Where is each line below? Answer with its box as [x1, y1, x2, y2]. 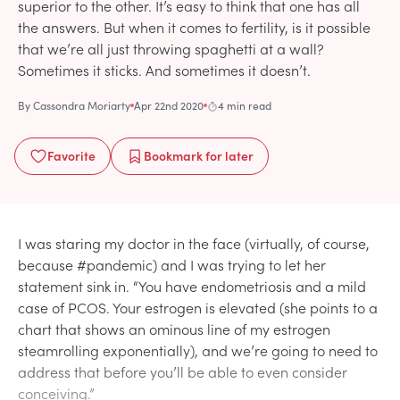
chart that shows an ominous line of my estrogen [18, 318, 330, 338]
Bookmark [144, 146, 203, 164]
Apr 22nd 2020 [134, 97, 204, 112]
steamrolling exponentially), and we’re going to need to [18, 339, 378, 360]
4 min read [218, 97, 271, 112]
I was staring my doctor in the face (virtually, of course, [18, 232, 370, 253]
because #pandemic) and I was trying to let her [18, 254, 326, 274]
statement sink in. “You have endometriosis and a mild [18, 275, 366, 296]
